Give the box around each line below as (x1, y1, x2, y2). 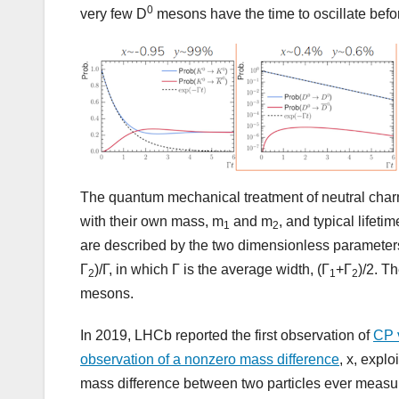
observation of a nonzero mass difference (80, 352, 339, 368)
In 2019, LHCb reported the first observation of (80, 328, 373, 344)
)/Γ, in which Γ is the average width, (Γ (94, 262, 330, 278)
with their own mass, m (80, 214, 224, 230)
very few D (80, 6, 147, 22)
